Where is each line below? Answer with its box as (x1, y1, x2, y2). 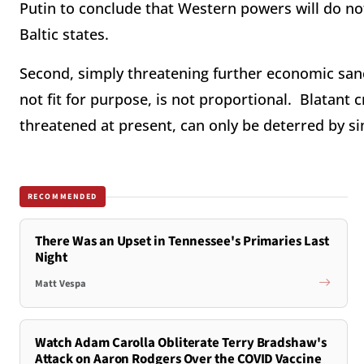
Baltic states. (19, 24, 117, 45)
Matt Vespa (34, 275, 86, 291)
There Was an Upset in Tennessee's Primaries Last (34, 232, 329, 252)
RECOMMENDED (27, 190, 98, 202)
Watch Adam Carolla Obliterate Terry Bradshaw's (34, 332, 327, 353)
